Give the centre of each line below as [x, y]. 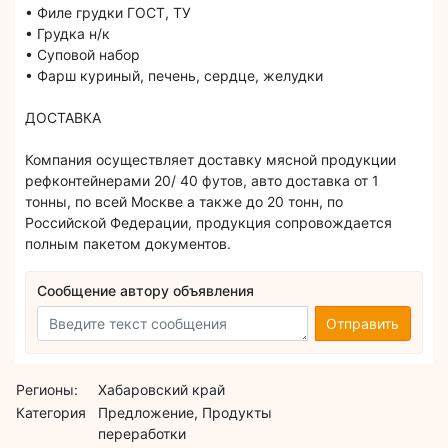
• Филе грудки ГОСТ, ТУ [108, 12]
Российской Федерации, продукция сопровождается [208, 222]
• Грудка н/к [67, 33]
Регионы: [47, 389]
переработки [142, 433]
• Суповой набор [82, 54]
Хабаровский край [162, 389]
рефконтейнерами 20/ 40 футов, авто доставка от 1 [202, 180]
